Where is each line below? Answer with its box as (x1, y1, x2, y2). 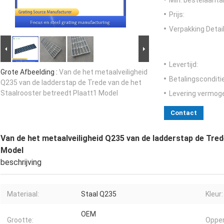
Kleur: (205, 190, 223, 198)
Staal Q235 (81, 190, 116, 198)
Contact (170, 109, 197, 117)
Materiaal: (7, 190, 39, 198)
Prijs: (169, 10, 184, 19)
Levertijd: (169, 60, 198, 69)
